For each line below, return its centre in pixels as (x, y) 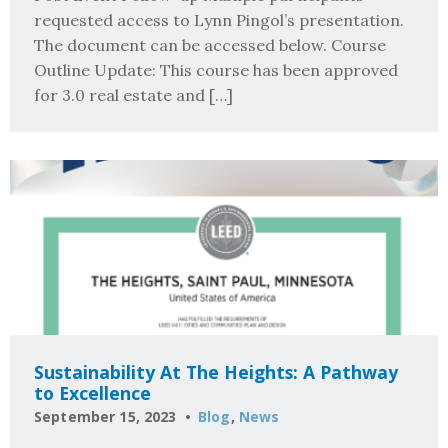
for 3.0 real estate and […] (133, 94)
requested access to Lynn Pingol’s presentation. (219, 19)
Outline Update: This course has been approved (216, 69)
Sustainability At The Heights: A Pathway (216, 371)
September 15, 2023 (105, 417)
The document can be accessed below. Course (210, 44)
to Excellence (92, 392)
